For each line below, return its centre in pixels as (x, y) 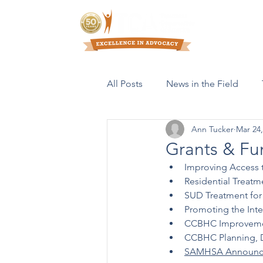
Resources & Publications (183, 131)
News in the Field (202, 84)
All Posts (125, 84)
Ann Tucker (213, 129)
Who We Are (232, 30)
